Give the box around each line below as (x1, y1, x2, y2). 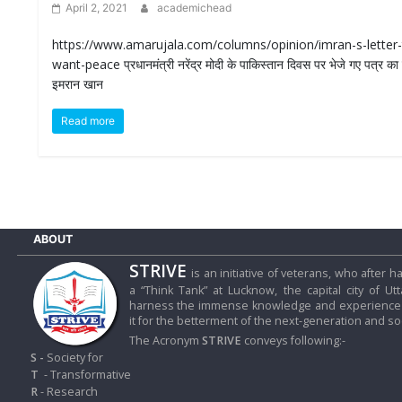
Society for (43, 349, 103, 365)
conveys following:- (243, 332, 345, 348)
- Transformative (38, 366, 131, 382)
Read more (61, 113, 116, 127)
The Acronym (128, 332, 202, 348)
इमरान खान (52, 74, 104, 92)
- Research (37, 383, 98, 399)
